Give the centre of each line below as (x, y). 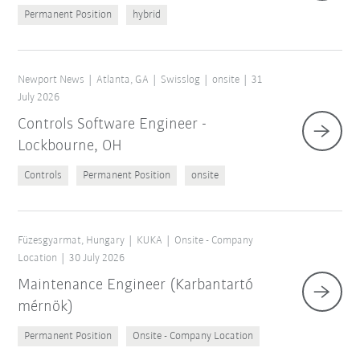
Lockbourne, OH (70, 147)
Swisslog (181, 80)
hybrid (147, 15)
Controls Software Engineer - (112, 125)
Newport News (51, 80)
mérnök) (46, 307)
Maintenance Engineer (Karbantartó (136, 286)
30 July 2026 (97, 259)
